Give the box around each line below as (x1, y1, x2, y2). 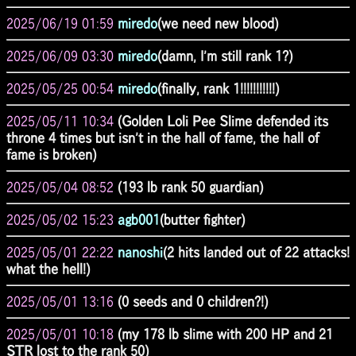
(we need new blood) (157, 16, 278, 30)
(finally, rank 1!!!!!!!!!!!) (157, 81, 279, 95)
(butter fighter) (160, 212, 245, 226)
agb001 (118, 212, 160, 226)
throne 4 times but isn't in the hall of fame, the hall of (6, 130, 319, 145)
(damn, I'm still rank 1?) (157, 48, 292, 63)
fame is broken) (6, 147, 96, 161)
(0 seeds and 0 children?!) (129, 294, 268, 308)
